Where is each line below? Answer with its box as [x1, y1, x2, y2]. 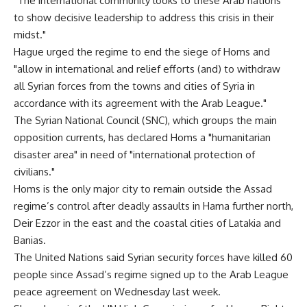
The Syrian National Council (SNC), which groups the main [14, 114, 277, 127]
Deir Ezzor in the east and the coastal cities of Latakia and [14, 217, 281, 230]
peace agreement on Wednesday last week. [14, 285, 221, 298]
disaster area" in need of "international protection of [14, 148, 255, 161]
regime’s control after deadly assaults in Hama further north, [14, 199, 293, 212]
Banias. [14, 234, 46, 247]
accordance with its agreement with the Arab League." [14, 97, 267, 110]
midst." [14, 28, 46, 41]
